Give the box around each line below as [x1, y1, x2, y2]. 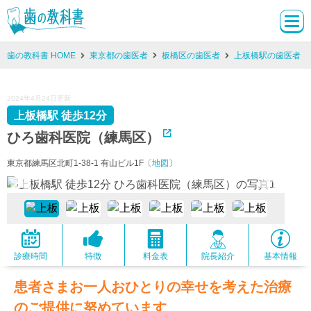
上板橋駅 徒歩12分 [14, 110, 107, 121]
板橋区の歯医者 [162, 51, 220, 60]
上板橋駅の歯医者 [234, 51, 301, 60]
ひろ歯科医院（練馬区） [7, 130, 160, 145]
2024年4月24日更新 [7, 94, 71, 102]
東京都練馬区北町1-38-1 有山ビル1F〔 [7, 158, 152, 168]
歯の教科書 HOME [7, 51, 76, 60]
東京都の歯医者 [90, 51, 148, 60]
